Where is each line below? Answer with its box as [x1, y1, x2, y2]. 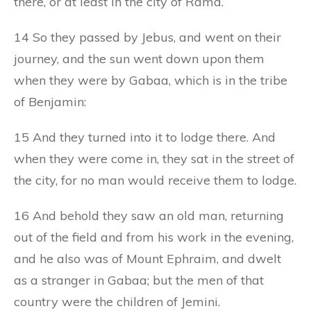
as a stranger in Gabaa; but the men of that [14, 271, 264, 288]
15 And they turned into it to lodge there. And [14, 128, 276, 145]
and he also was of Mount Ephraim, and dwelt [14, 250, 281, 267]
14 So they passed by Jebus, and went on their [14, 28, 281, 45]
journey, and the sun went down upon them [14, 50, 264, 67]
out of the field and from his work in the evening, [14, 228, 294, 245]
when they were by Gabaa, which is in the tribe [14, 72, 287, 88]
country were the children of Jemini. [14, 293, 220, 310]
